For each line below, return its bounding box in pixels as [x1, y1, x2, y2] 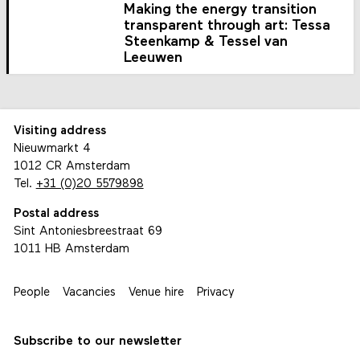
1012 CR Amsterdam [13, 160, 130, 173]
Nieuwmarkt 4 [13, 142, 91, 155]
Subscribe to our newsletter [13, 334, 182, 348]
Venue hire [128, 286, 184, 299]
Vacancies [62, 286, 116, 299]
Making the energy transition [124, 2, 317, 18]
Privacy [196, 286, 235, 299]
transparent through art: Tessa [124, 18, 331, 35]
